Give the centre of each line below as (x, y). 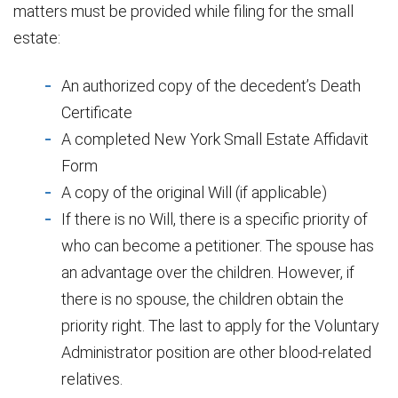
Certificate (97, 112)
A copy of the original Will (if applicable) (194, 192)
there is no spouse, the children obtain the (203, 298)
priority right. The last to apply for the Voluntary (220, 325)
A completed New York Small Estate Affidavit (215, 139)
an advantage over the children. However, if (208, 272)
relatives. (92, 378)
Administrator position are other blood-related (216, 352)
